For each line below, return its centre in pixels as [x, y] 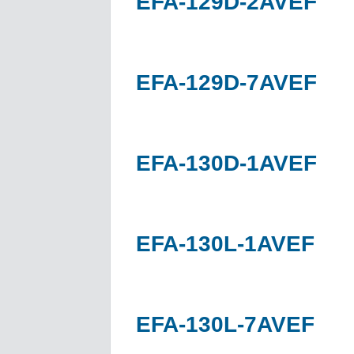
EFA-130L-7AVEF [225, 324]
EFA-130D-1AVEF [226, 163]
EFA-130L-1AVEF [225, 243]
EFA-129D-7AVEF [226, 82]
